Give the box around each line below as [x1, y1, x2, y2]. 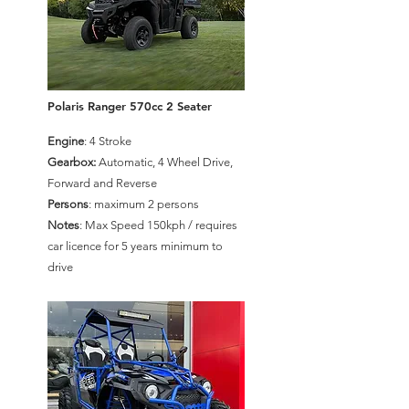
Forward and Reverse [47, 176, 157, 190]
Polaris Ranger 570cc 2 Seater [47, 99, 212, 113]
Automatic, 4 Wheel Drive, [96, 155, 233, 169]
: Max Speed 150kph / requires [79, 218, 237, 232]
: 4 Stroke [84, 134, 131, 148]
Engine [47, 134, 84, 148]
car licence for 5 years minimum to [47, 239, 223, 253]
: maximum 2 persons [89, 197, 199, 211]
